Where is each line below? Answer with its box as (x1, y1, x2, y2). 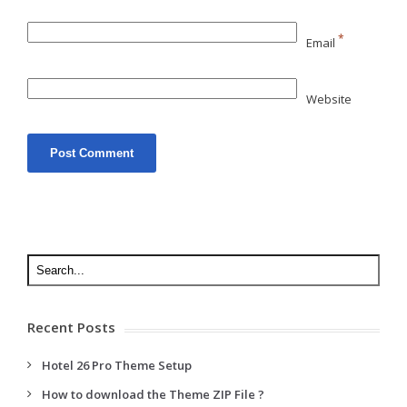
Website (306, 90, 352, 107)
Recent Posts (27, 317, 115, 336)
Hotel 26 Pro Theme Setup (42, 356, 192, 373)
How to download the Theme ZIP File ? (42, 385, 264, 402)
